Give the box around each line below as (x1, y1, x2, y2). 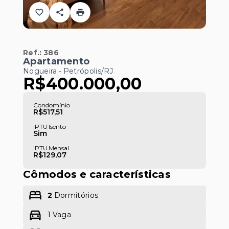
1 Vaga (48, 210, 72, 219)
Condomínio (33, 101, 70, 109)
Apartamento (23, 56, 90, 67)
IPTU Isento (33, 123, 66, 130)
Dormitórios (52, 191, 99, 200)
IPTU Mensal (33, 144, 70, 152)
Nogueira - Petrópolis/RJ (23, 66, 113, 76)
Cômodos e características (23, 168, 171, 180)
